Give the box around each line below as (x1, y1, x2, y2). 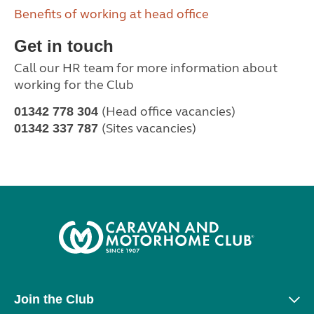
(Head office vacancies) (102, 104, 235, 119)
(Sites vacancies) (102, 121, 196, 136)
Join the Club (14, 292, 94, 306)
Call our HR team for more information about (14, 60, 278, 76)
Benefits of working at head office (14, 6, 209, 22)
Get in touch (14, 36, 114, 55)
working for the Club (14, 77, 134, 93)
